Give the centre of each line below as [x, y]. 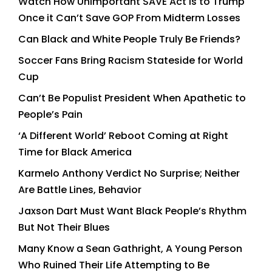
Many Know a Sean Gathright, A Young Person [130, 248]
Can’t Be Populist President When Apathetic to [132, 98]
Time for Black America [75, 152]
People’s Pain [50, 114]
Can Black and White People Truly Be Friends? [129, 39]
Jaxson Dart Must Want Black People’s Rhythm [132, 211]
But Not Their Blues [64, 227]
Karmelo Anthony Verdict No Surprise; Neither [129, 173]
